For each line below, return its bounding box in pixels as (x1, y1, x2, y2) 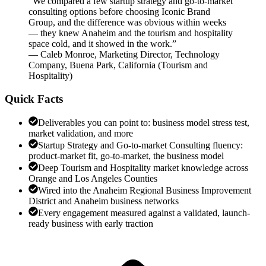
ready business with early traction (28, 218, 153, 229)
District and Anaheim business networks (28, 196, 179, 207)
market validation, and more (28, 128, 133, 139)
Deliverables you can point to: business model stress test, (38, 118, 249, 128)
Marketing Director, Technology (99, 49, 220, 59)
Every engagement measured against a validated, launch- (38, 208, 250, 218)
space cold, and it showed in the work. (28, 38, 172, 49)
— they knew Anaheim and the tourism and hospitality (28, 27, 233, 38)
